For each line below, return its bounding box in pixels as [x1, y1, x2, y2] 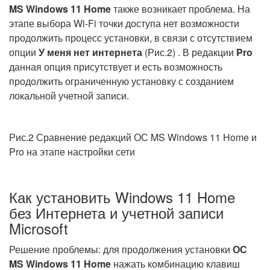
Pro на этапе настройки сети [9, 145, 135, 159]
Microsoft [9, 218, 68, 239]
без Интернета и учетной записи [9, 202, 224, 223]
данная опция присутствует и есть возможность [9, 60, 222, 74]
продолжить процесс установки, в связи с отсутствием [9, 31, 253, 45]
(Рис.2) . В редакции [142, 45, 236, 59]
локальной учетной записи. [9, 89, 129, 102]
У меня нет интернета [39, 45, 142, 59]
